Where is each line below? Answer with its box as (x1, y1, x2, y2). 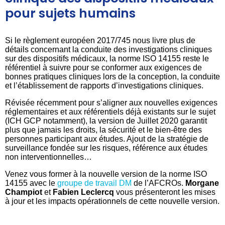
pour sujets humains (5, 4, 136, 22)
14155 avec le (5, 178, 57, 187)
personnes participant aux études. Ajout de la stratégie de (5, 134, 208, 143)
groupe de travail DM (57, 178, 132, 187)
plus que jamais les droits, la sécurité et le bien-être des (5, 125, 202, 134)
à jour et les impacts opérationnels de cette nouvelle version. (5, 196, 219, 205)
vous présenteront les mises (114, 187, 215, 196)
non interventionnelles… (5, 152, 92, 161)
